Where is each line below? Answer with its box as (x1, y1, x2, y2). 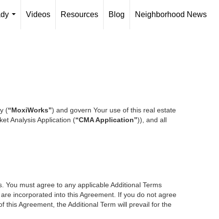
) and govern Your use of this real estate (52, 106, 176, 114)
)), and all (137, 116, 167, 124)
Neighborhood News (135, 10, 207, 19)
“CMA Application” (75, 116, 137, 124)
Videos (26, 10, 50, 19)
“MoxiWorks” (8, 106, 52, 114)
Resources (61, 10, 98, 19)
